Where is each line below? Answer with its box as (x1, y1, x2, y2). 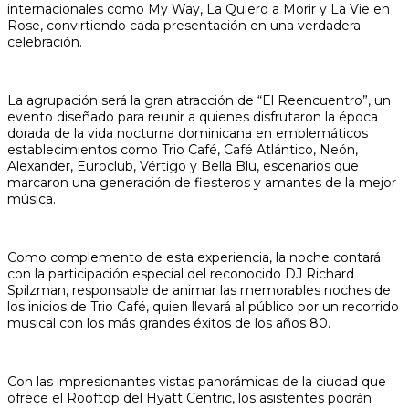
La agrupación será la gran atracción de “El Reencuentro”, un (7, 91, 391, 109)
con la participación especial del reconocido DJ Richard (7, 265, 354, 282)
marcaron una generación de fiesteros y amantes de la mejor (7, 173, 396, 191)
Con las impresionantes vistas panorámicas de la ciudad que (7, 372, 386, 390)
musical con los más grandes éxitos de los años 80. (7, 314, 330, 331)
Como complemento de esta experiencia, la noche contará (7, 248, 381, 266)
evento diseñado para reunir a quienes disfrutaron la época (7, 108, 378, 125)
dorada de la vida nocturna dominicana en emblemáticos (7, 124, 368, 142)
